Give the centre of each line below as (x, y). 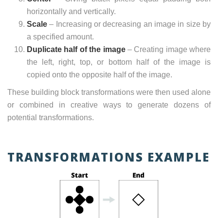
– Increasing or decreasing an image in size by (129, 24)
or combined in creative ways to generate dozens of (109, 105)
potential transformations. (51, 118)
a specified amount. (60, 37)
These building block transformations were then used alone (109, 92)
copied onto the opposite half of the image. (100, 75)
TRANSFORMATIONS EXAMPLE (109, 157)
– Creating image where (168, 50)
